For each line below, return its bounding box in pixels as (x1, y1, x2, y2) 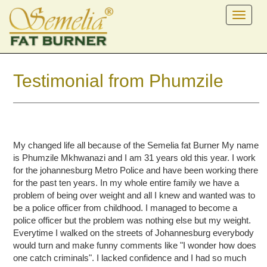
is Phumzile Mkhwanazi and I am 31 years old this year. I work (13, 152, 256, 163)
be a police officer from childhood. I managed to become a (13, 202, 238, 213)
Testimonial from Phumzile (13, 70, 224, 91)
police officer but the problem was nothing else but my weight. (13, 215, 252, 225)
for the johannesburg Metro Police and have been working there (13, 164, 259, 175)
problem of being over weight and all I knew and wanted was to (13, 190, 256, 200)
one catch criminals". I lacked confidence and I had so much (13, 252, 247, 263)
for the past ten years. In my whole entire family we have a (13, 177, 240, 188)
